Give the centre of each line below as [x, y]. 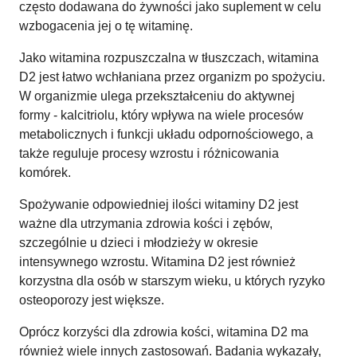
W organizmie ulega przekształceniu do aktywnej [157, 96]
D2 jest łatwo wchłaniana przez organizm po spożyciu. [172, 76]
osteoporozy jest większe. [92, 300]
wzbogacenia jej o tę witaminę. [106, 25]
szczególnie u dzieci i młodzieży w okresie [139, 242]
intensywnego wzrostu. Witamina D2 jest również [157, 261]
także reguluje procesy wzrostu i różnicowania [149, 153]
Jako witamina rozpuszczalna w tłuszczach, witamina [169, 57]
